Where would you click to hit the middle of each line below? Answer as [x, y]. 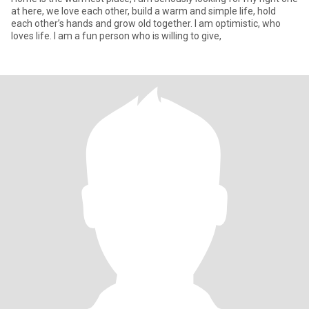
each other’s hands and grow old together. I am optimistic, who [103, 23]
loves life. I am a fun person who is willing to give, [116, 36]
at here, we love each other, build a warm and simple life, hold [143, 11]
